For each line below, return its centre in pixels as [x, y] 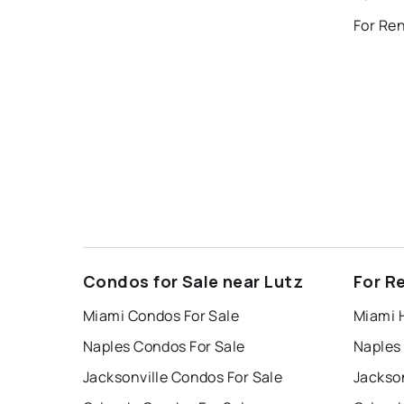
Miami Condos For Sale [161, 315]
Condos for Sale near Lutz [193, 281]
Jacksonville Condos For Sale [183, 376]
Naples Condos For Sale [164, 346]
